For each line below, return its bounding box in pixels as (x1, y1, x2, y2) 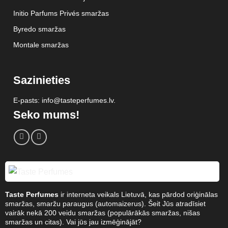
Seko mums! (13, 108, 79, 121)
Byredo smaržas (13, 24, 66, 33)
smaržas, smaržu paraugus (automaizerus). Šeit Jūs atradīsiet (5, 199, 206, 208)
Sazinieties (13, 73, 70, 87)
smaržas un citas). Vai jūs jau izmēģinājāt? (5, 218, 141, 226)
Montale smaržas (13, 40, 69, 49)
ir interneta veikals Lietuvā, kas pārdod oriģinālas (58, 190, 218, 199)
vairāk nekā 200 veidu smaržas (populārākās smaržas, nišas (5, 209, 200, 217)
